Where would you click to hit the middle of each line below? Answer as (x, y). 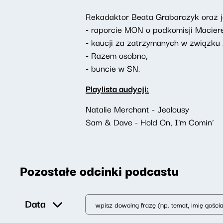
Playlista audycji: (117, 88)
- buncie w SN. (113, 68)
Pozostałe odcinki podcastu (99, 170)
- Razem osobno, (118, 55)
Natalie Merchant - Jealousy (137, 109)
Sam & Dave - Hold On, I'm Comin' (150, 122)
